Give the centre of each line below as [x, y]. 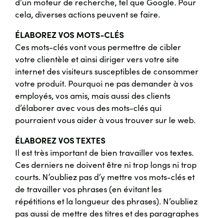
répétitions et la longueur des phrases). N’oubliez [107, 201]
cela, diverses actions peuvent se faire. [88, 14]
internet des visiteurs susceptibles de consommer [107, 71]
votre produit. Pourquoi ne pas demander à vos [104, 83]
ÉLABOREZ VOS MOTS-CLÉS [70, 35]
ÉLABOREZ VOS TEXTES [61, 140]
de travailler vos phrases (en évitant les [89, 189]
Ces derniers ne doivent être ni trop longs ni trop [106, 165]
